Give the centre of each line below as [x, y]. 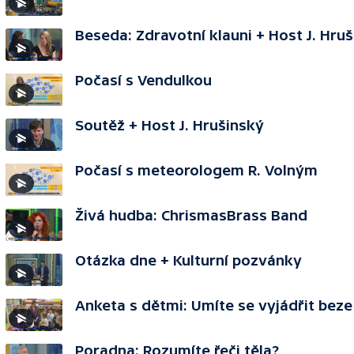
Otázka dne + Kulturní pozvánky [188, 260]
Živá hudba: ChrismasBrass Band [191, 215]
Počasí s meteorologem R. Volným [196, 170]
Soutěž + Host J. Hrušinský [169, 125]
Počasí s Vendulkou [143, 80]
